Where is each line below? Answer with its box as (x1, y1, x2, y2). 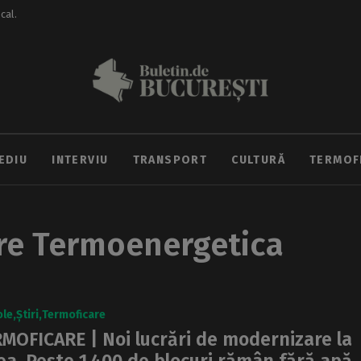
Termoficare (42, 308, 106, 322)
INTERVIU (52, 152, 109, 167)
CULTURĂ (231, 152, 285, 167)
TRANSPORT (132, 152, 208, 167)
